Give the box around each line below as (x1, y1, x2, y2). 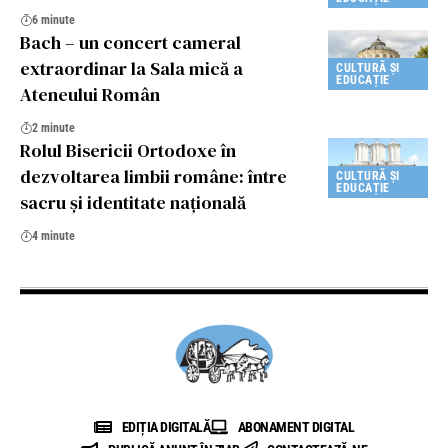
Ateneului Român (20, 81, 160, 107)
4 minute (32, 228, 75, 243)
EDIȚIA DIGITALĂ (121, 418, 210, 435)
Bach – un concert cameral (20, 29, 241, 55)
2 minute (32, 120, 75, 135)
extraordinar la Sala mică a (20, 55, 243, 81)
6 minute (32, 12, 75, 27)
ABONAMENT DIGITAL (237, 418, 354, 435)
